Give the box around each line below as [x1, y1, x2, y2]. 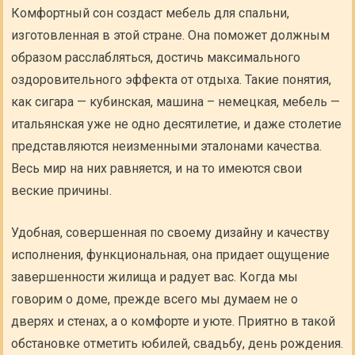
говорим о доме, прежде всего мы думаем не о [11, 292, 299, 307]
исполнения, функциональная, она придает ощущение [11, 247, 330, 262]
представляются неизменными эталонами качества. [11, 139, 323, 154]
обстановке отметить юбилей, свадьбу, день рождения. [11, 336, 344, 351]
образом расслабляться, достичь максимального [11, 50, 301, 65]
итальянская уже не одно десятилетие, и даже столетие [11, 116, 342, 132]
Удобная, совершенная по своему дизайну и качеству [11, 225, 330, 240]
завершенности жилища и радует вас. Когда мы [11, 269, 299, 284]
